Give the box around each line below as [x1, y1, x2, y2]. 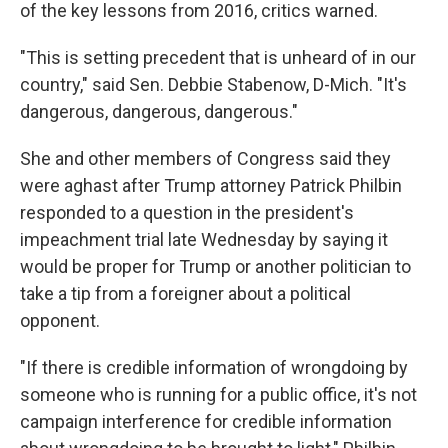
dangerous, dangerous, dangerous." [20, 101, 298, 122]
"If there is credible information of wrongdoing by [20, 357, 408, 378]
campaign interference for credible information [20, 411, 392, 432]
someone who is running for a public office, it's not [20, 384, 417, 405]
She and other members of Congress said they [20, 148, 391, 169]
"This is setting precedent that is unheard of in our [20, 47, 416, 68]
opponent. [20, 310, 100, 331]
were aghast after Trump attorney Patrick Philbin [20, 175, 402, 196]
